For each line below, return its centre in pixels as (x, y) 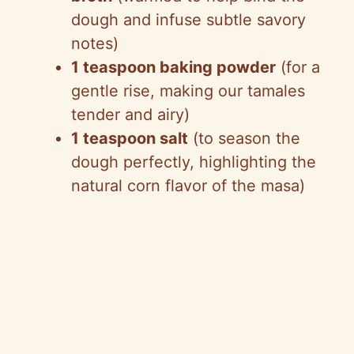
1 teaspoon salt (130, 138)
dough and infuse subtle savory (188, 19)
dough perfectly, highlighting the (194, 162)
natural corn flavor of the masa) (188, 185)
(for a (298, 67)
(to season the (244, 138)
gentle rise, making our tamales (188, 90)
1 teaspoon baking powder (173, 67)
